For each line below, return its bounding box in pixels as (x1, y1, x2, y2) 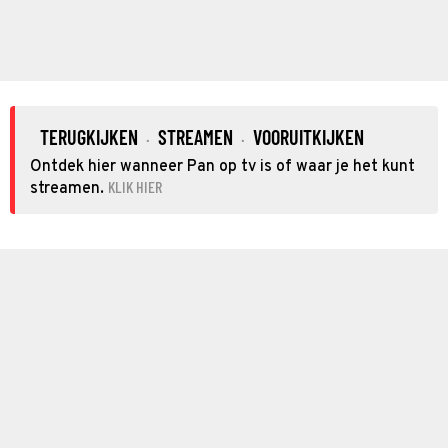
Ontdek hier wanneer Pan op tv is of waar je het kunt (30, 156, 415, 177)
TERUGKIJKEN (40, 124, 138, 149)
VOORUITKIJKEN (253, 124, 364, 149)
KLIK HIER (108, 176, 162, 196)
